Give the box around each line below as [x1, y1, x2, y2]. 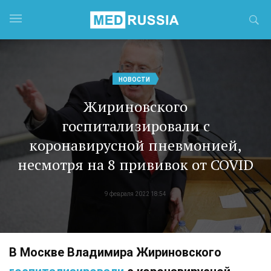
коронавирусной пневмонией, [29, 135, 242, 155]
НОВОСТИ [118, 76, 150, 83]
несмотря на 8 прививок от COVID [18, 155, 253, 175]
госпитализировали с [61, 116, 210, 136]
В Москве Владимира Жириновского [9, 245, 221, 260]
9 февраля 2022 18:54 [105, 191, 166, 198]
